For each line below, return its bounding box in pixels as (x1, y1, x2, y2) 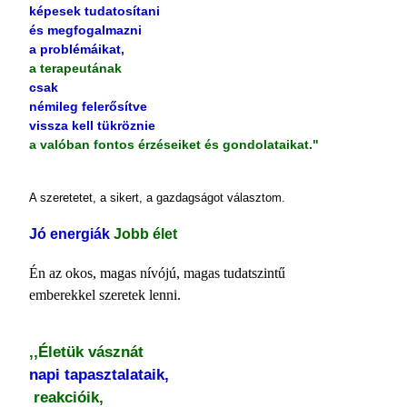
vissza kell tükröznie (29, 118, 155, 133)
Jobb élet (114, 226, 177, 242)
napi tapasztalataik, (29, 366, 169, 383)
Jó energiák (29, 226, 110, 242)
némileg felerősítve (29, 99, 147, 114)
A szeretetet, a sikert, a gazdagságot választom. (29, 191, 285, 204)
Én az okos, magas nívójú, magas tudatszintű (29, 265, 285, 281)
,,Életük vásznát (29, 343, 144, 361)
